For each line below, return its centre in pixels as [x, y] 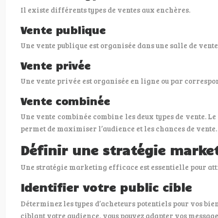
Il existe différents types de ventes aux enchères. [105, 10]
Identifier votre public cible [106, 187]
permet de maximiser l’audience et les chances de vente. [119, 128]
